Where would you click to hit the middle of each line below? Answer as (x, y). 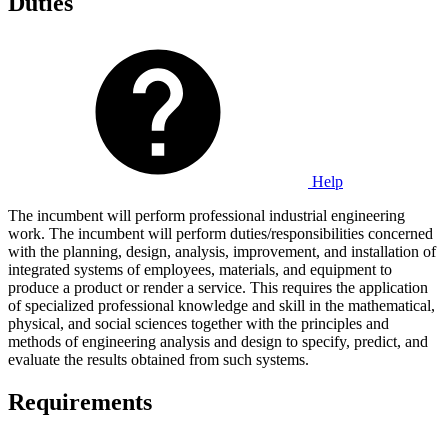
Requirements (80, 401)
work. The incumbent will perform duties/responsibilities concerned (220, 233)
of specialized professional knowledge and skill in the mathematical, (221, 305)
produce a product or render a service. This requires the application (218, 287)
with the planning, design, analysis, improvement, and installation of (222, 251)
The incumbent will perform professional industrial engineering (206, 215)
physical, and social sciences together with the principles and (198, 323)
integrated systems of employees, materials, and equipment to (200, 269)
